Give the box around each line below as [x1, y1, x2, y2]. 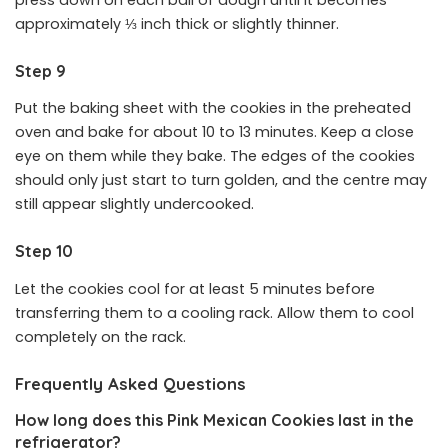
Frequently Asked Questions [15, 372, 246, 394]
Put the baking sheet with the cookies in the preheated [15, 98, 411, 119]
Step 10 [15, 241, 73, 262]
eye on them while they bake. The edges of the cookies [15, 146, 415, 167]
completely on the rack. [15, 326, 186, 347]
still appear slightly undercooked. [15, 194, 254, 215]
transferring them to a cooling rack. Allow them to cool [15, 302, 414, 323]
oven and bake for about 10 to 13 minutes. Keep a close [15, 122, 414, 143]
